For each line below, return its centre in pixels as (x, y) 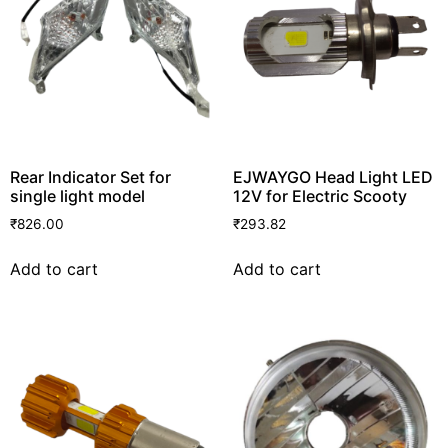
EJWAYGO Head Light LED (332, 176)
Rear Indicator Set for (90, 176)
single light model (77, 195)
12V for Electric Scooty (319, 195)
